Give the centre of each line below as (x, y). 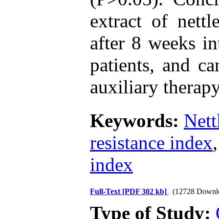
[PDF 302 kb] (144, 191)
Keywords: (137, 120)
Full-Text (106, 191)
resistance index (151, 142)
